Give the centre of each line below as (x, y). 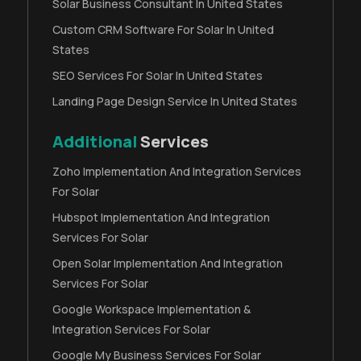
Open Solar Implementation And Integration (168, 263)
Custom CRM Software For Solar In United (164, 29)
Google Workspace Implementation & (152, 309)
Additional (95, 141)
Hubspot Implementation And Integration (162, 217)
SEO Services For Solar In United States (158, 75)
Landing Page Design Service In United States (175, 101)
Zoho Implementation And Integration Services (177, 171)
